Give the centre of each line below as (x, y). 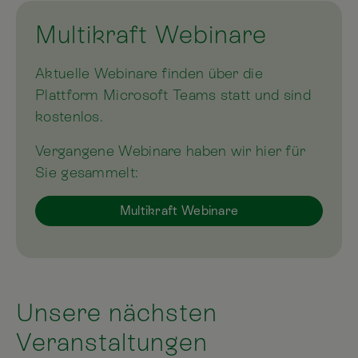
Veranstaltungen (112, 342)
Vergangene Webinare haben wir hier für (171, 150)
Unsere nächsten (117, 312)
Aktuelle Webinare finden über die (149, 73)
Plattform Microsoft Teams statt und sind (173, 94)
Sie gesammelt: (87, 172)
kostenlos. (72, 116)
